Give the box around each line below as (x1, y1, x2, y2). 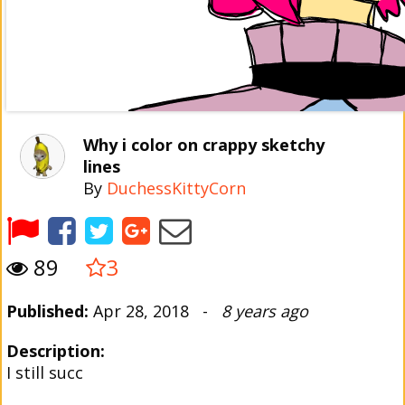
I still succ (6, 362, 83, 383)
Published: (6, 300, 89, 322)
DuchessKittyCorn (107, 177, 246, 199)
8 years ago (221, 300, 308, 322)
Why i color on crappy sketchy (83, 134, 325, 155)
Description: (6, 340, 105, 362)
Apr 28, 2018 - (89, 300, 221, 322)
